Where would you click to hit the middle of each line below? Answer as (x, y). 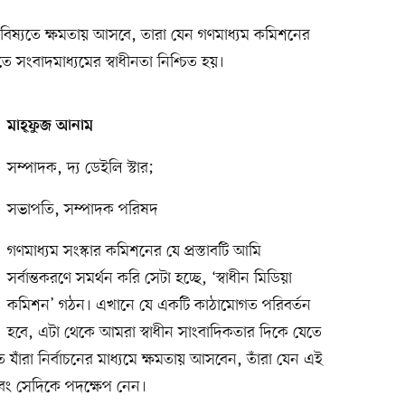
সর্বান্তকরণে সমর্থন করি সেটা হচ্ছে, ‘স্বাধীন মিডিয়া (149, 279)
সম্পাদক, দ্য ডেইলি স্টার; (80, 169)
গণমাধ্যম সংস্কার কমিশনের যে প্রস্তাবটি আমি (134, 252)
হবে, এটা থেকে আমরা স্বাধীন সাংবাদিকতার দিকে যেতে (164, 333)
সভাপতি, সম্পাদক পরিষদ (82, 210)
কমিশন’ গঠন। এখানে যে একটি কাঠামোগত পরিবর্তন (159, 306)
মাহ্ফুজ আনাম (50, 127)
